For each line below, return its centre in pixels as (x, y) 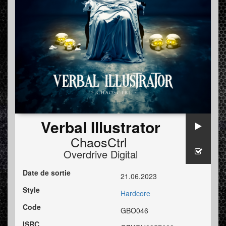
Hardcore (135, 193)
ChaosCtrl (99, 142)
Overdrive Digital (100, 154)
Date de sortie (47, 173)
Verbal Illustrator (100, 127)
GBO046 (134, 211)
